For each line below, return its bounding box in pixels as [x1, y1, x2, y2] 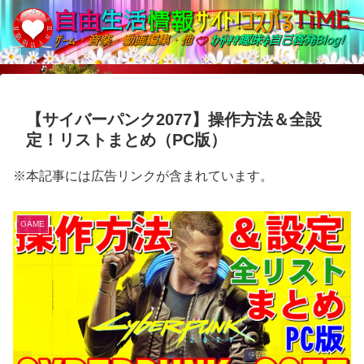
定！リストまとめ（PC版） [26, 131, 227, 149]
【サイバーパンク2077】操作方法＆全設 [26, 110, 322, 129]
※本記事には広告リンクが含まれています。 [13, 169, 273, 184]
